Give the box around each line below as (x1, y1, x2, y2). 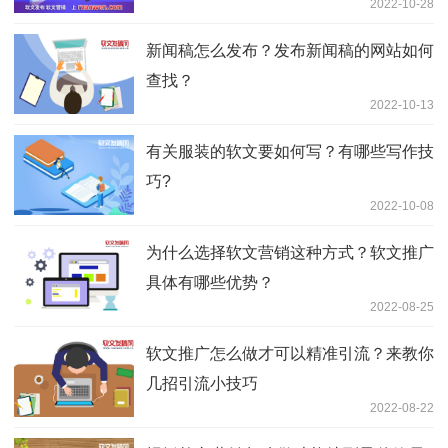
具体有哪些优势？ (146, 274, 274, 292)
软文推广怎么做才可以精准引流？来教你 (146, 345, 434, 363)
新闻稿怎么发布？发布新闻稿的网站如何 (146, 42, 434, 60)
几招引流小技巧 (146, 375, 258, 393)
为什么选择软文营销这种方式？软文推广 (146, 244, 434, 262)
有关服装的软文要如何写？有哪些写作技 (146, 143, 434, 161)
